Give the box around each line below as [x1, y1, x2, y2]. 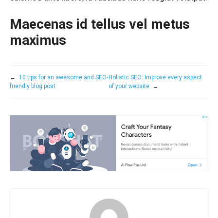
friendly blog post [10, 83, 55, 90]
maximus [10, 32, 66, 49]
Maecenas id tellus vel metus [10, 16, 190, 33]
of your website [109, 83, 150, 90]
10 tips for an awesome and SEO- [19, 74, 108, 81]
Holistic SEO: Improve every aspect [109, 74, 202, 81]
